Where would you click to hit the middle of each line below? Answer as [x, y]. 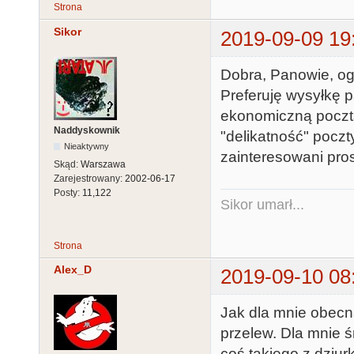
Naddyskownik [87, 130]
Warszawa [103, 164]
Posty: [68, 192]
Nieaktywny [87, 146]
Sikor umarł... [262, 204]
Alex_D [73, 269]
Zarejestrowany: [89, 178]
